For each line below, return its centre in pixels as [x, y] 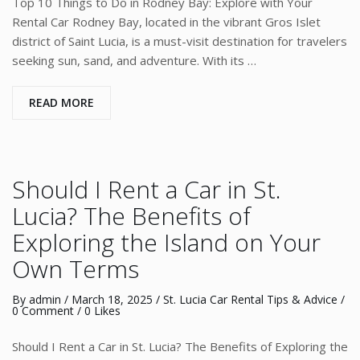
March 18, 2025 [112, 299]
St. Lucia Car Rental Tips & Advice [250, 299]
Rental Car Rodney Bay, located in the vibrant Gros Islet [166, 22]
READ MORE [61, 102]
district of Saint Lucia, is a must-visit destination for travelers [180, 41]
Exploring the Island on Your [166, 242]
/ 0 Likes [97, 311]
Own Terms [76, 269]
